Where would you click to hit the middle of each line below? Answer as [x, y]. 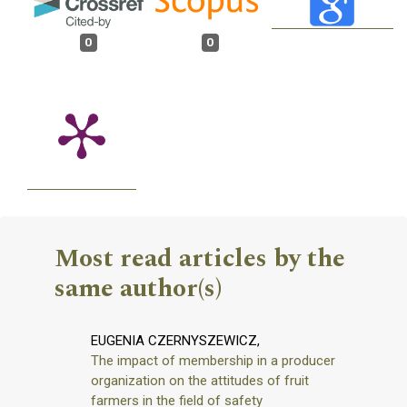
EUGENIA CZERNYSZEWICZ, [175, 341]
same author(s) [138, 289]
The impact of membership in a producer [213, 361]
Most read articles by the [200, 259]
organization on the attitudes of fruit [200, 381]
